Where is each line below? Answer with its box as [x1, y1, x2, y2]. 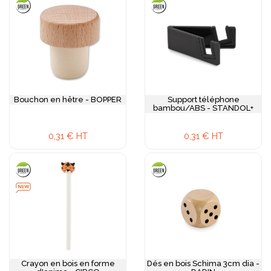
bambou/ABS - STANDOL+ [153, 103, 253, 113]
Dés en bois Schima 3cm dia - [147, 259, 260, 268]
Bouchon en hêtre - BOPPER [14, 95, 122, 104]
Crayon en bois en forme [21, 259, 115, 268]
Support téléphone [167, 95, 240, 104]
